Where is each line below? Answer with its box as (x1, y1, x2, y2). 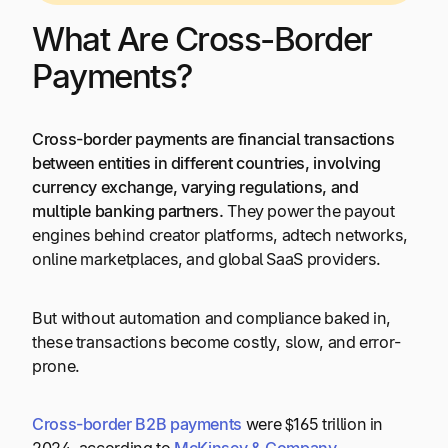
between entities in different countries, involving (32, 153, 382, 174)
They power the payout (223, 201, 395, 222)
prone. (32, 355, 80, 376)
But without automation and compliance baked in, (32, 307, 392, 328)
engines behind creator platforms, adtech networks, (32, 225, 409, 246)
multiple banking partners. (32, 201, 224, 222)
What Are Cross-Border (32, 19, 372, 60)
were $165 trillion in (242, 414, 384, 435)
